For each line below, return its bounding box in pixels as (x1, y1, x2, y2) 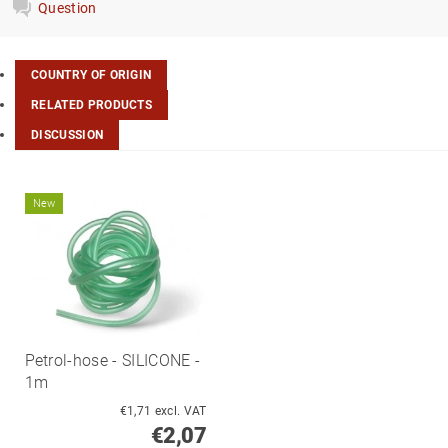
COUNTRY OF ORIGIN (31, 68, 152, 83)
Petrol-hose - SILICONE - (24, 350, 201, 370)
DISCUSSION (31, 128, 104, 143)
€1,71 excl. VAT (154, 403, 207, 418)
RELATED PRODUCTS (31, 98, 153, 113)
